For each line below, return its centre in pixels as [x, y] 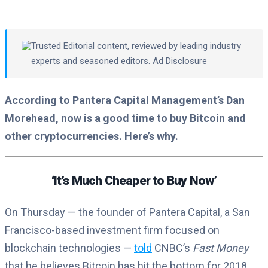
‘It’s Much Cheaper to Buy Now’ [134, 181]
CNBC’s [172, 248]
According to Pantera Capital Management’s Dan [125, 100]
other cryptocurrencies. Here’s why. [92, 136]
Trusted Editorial [63, 46]
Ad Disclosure [180, 61]
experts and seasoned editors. [92, 61]
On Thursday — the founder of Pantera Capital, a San [127, 212]
